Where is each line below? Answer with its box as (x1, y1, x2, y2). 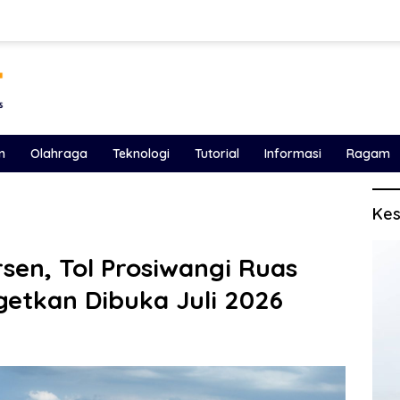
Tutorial (195, 145, 239, 162)
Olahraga (30, 145, 87, 162)
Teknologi (112, 145, 170, 162)
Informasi (264, 145, 321, 162)
